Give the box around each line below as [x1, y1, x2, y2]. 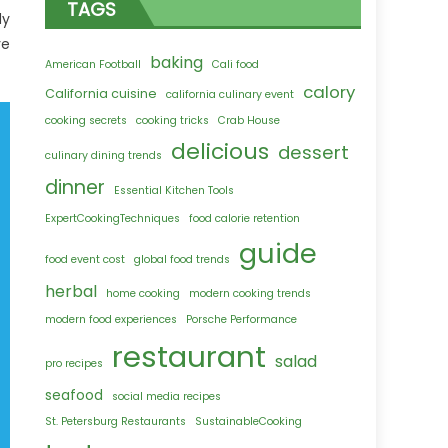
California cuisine [45, 85, 158, 103]
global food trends [134, 252, 231, 268]
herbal [45, 280, 98, 304]
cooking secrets [45, 113, 128, 129]
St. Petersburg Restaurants [45, 414, 187, 430]
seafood [45, 385, 104, 406]
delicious [171, 136, 270, 168]
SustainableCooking [195, 414, 303, 430]
